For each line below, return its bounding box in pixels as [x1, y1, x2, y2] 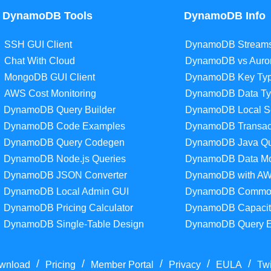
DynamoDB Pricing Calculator [3, 203, 133, 214]
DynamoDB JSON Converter [3, 170, 127, 181]
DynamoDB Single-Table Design [3, 219, 144, 230]
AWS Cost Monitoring [4, 88, 96, 99]
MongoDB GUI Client [4, 72, 95, 83]
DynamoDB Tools [2, 10, 93, 22]
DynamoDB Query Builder [3, 105, 116, 116]
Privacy [168, 259, 201, 270]
